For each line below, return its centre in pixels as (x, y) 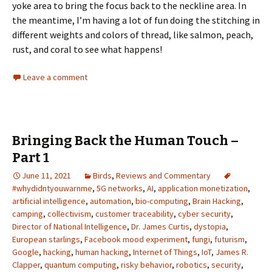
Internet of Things (165, 252)
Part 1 (31, 158)
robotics (192, 265)
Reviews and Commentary (163, 176)
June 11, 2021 (46, 176)
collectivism (69, 214)
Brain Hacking (217, 201)
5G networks (120, 189)
